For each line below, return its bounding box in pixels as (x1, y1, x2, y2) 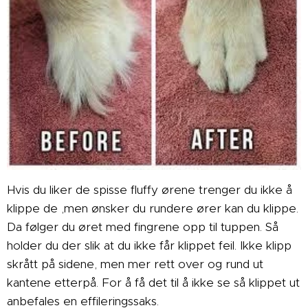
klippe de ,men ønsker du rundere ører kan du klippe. (7, 201, 298, 217)
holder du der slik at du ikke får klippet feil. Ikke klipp (7, 238, 291, 254)
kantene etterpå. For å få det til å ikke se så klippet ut (7, 275, 300, 291)
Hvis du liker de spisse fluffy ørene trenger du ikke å (7, 182, 292, 198)
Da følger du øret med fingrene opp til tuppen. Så (7, 219, 278, 235)
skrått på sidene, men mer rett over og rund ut (7, 256, 263, 272)
